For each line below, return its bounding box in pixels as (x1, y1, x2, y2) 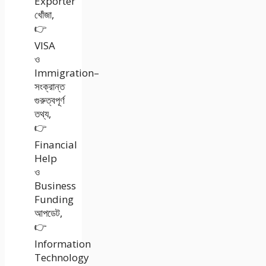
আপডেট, (34, 205, 62, 220)
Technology (34, 250, 89, 264)
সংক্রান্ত (34, 79, 65, 93)
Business (34, 178, 76, 192)
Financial (34, 137, 77, 151)
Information (34, 236, 91, 251)
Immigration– (34, 65, 99, 80)
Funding (34, 192, 74, 206)
